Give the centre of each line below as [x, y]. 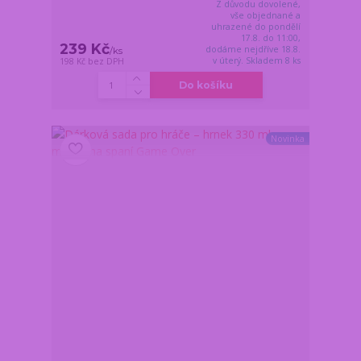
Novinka [287, 139]
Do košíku [206, 85]
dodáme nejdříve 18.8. [253, 50]
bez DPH [106, 62]
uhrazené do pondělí [256, 27]
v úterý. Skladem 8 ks [257, 61]
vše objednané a [266, 16]
